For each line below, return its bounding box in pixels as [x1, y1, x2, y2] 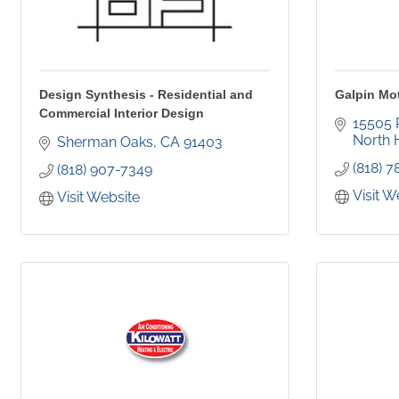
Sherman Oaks [57, 134, 153, 151]
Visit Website [57, 189, 140, 207]
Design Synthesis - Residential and [39, 87, 253, 102]
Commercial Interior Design [39, 106, 204, 121]
